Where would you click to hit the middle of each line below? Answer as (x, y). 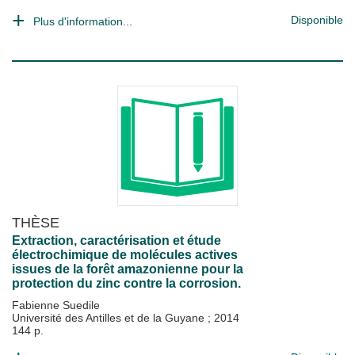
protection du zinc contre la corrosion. (126, 283)
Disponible (317, 20)
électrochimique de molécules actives (125, 255)
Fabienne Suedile (56, 305)
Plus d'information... (83, 21)
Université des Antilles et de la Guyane (110, 318)
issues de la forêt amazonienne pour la (128, 269)
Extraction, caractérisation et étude (116, 240)
